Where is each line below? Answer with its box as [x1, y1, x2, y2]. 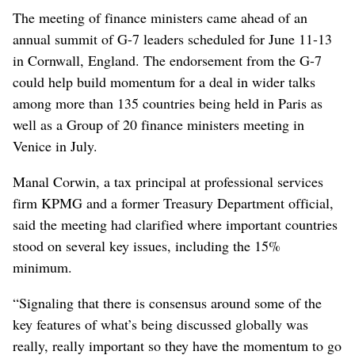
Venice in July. [13, 136, 97, 155]
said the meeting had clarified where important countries [13, 214, 338, 234]
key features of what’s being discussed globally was [13, 314, 308, 334]
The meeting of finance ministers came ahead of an [13, 7, 307, 27]
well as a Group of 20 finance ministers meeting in [13, 114, 304, 134]
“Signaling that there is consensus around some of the [13, 292, 322, 312]
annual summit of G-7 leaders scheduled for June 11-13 [13, 29, 332, 48]
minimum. [13, 257, 72, 277]
